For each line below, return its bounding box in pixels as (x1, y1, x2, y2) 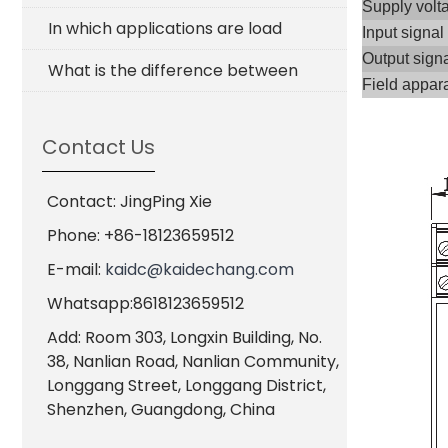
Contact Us (42, 133, 155, 161)
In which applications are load (48, 17, 282, 40)
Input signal (362, 24, 444, 41)
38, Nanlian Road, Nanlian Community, (47, 350, 339, 373)
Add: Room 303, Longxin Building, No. (47, 326, 322, 349)
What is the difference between (48, 59, 298, 82)
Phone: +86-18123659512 (47, 224, 234, 247)
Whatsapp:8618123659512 (47, 292, 244, 315)
